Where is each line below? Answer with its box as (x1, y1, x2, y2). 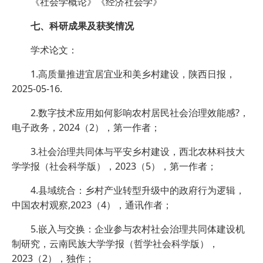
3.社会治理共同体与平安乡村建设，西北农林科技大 (31, 145, 245, 159)
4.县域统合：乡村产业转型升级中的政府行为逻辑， (31, 184, 245, 197)
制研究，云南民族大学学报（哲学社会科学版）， (12, 237, 218, 251)
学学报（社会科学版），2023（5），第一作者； (12, 160, 217, 173)
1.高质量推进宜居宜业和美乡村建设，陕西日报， (31, 68, 235, 81)
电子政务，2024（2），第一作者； (12, 121, 160, 134)
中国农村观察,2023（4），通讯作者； (12, 198, 172, 212)
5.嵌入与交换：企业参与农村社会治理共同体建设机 (31, 222, 245, 236)
